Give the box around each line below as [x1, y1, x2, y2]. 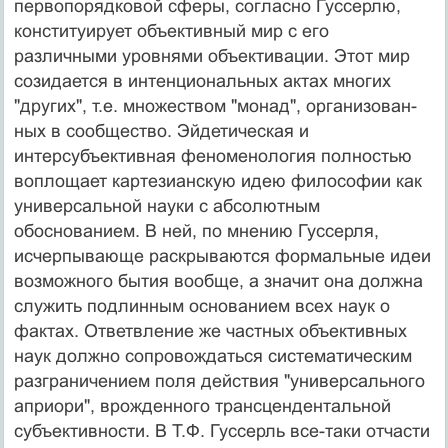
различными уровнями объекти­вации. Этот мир [13, 45, 410, 66]
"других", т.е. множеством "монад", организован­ [13, 95, 417, 116]
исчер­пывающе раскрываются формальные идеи [13, 245, 431, 266]
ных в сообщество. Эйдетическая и [13, 120, 309, 141]
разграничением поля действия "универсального [13, 370, 425, 391]
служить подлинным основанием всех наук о [13, 295, 390, 316]
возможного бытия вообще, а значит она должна [13, 270, 423, 291]
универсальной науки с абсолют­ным [13, 195, 320, 216]
